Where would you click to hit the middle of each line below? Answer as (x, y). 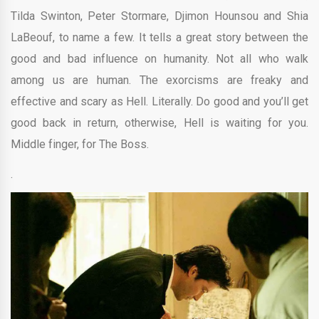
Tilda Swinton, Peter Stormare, (93, 16)
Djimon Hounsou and (231, 16)
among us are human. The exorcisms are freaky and (159, 80)
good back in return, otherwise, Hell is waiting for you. (159, 122)
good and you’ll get (261, 101)
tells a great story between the (227, 37)
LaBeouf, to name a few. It (78, 37)
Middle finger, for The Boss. (80, 144)
